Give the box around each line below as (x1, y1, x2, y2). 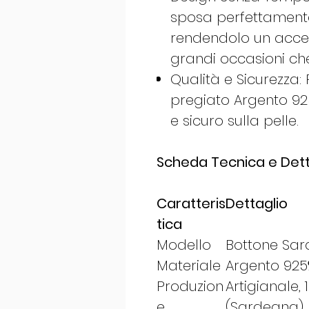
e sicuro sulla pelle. (170, 111, 299, 131)
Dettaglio (226, 194, 288, 214)
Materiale (157, 256, 221, 276)
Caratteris (157, 194, 226, 214)
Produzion (157, 277, 223, 297)
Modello (157, 235, 211, 255)
